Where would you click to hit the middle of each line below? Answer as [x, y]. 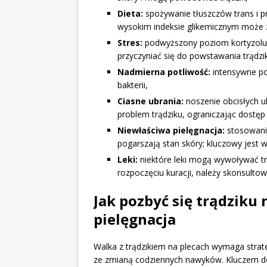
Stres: [130, 43]
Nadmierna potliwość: [164, 72]
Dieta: [130, 14]
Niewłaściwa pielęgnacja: [171, 131]
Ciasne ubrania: [150, 101]
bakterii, [133, 85]
